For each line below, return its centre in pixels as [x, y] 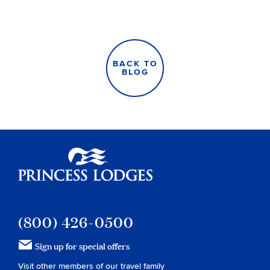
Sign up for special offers [82, 246]
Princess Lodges [185, 155]
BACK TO [135, 64]
